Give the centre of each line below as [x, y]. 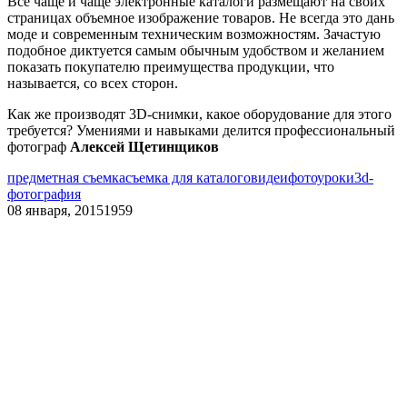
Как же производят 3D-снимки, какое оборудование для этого [199, 114]
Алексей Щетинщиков [144, 147]
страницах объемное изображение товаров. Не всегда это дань [201, 18]
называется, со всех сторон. [93, 84]
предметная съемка [66, 178]
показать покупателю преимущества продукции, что [171, 67]
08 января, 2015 [55, 211]
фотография [44, 194]
